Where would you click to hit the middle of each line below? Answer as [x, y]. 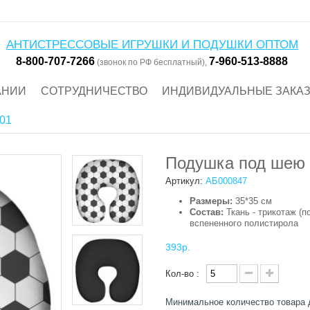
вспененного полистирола [244, 224]
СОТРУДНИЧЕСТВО [94, 91]
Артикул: [184, 181]
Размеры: [211, 201]
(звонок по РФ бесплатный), [152, 62]
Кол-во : [182, 274]
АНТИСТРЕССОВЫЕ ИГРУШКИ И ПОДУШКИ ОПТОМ [152, 44]
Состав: [207, 212]
